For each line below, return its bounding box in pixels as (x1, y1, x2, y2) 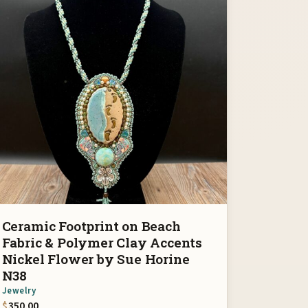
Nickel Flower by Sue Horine (1, 250, 190, 267)
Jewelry (1, 284, 36, 297)
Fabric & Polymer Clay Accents (1, 233, 203, 251)
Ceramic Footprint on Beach (1, 217, 181, 234)
